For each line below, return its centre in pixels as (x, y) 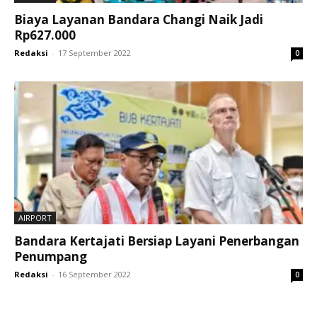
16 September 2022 (94, 274)
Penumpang (51, 256)
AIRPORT (35, 217)
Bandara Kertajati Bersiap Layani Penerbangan (157, 241)
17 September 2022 (94, 53)
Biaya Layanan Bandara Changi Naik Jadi (139, 20)
